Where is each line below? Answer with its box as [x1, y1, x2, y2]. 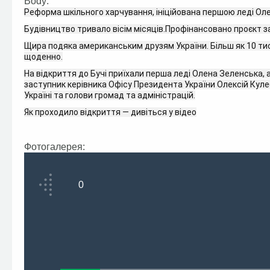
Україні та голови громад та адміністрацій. [24, 90, 195, 100]
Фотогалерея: [24, 142, 87, 152]
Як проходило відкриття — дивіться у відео [24, 107, 196, 117]
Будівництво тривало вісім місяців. [24, 24, 165, 34]
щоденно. [24, 52, 63, 61]
